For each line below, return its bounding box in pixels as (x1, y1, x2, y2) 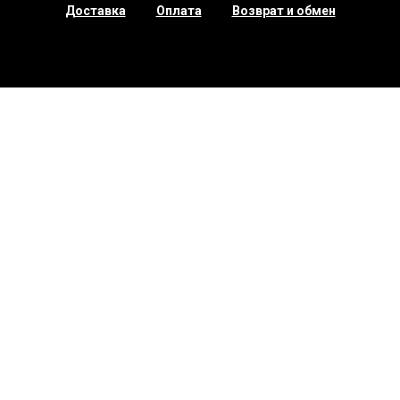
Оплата (155, 4, 202, 18)
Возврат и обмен (231, 4, 336, 18)
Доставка (64, 4, 126, 18)
